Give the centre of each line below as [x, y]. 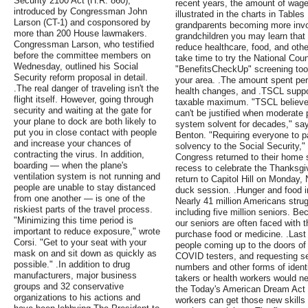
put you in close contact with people [85, 133]
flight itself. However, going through [84, 100]
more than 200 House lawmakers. [80, 34]
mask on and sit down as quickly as [85, 254]
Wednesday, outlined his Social [76, 67]
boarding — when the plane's [71, 166]
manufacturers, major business [75, 276]
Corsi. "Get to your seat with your [80, 243]
